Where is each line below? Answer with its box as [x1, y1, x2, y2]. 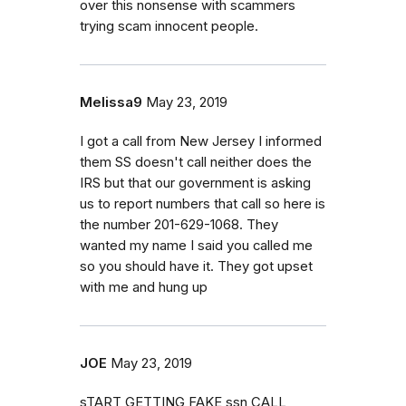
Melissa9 [80, 93, 142, 111]
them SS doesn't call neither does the [80, 153, 312, 170]
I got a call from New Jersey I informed [80, 132, 322, 150]
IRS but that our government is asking [80, 174, 311, 191]
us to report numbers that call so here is [80, 195, 325, 212]
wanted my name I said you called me [80, 237, 313, 254]
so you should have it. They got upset [80, 257, 313, 275]
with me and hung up [80, 278, 208, 295]
